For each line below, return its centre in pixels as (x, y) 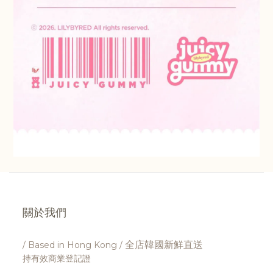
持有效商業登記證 (57, 258)
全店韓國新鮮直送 (164, 244)
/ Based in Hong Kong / (74, 245)
